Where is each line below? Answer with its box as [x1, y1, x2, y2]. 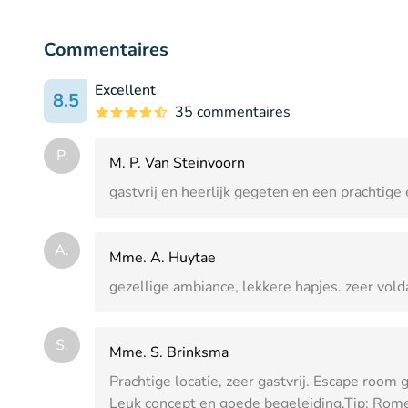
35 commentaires [175, 101, 291, 122]
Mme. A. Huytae [109, 247, 216, 268]
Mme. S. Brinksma [109, 342, 229, 362]
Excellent [95, 79, 156, 100]
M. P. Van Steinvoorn [109, 152, 245, 173]
